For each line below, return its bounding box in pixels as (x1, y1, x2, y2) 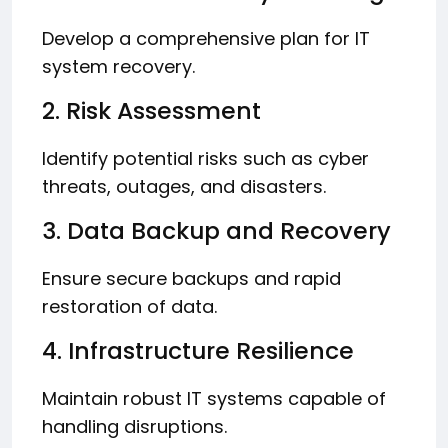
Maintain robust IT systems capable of (42, 386, 386, 411)
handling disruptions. (42, 414, 227, 439)
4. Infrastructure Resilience (42, 334, 354, 367)
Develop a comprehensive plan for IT (42, 26, 370, 51)
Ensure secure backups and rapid (42, 266, 341, 291)
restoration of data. (42, 294, 217, 319)
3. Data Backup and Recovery (42, 214, 391, 247)
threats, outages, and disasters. (42, 174, 326, 199)
